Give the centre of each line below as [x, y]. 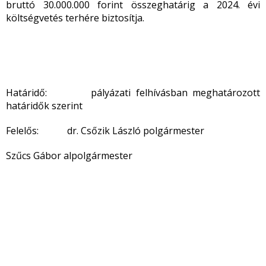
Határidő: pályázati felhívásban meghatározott [133, 93]
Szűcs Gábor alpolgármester [69, 156]
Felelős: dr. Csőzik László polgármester [105, 131]
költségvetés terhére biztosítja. [75, 18]
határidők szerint [44, 106]
